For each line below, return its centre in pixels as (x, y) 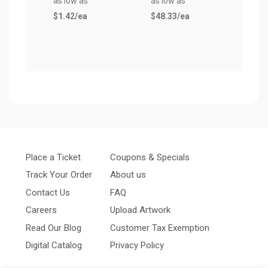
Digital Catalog (54, 246)
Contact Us (48, 192)
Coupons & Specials (150, 157)
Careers (41, 210)
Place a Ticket (53, 157)
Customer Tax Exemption (160, 228)
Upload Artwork (140, 210)
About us (128, 175)
